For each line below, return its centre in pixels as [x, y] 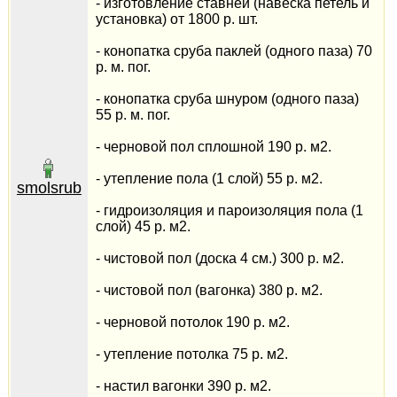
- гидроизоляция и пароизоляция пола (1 [229, 210]
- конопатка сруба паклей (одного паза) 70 [234, 51]
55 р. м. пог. [132, 115]
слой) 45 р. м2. [143, 226]
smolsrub [49, 188]
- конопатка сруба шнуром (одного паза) [227, 99]
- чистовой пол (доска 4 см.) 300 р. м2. [219, 258]
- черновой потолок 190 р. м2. [192, 322]
